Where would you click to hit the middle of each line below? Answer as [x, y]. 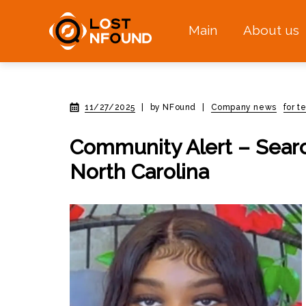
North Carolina [139, 172]
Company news [244, 107]
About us [271, 30]
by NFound [173, 107]
